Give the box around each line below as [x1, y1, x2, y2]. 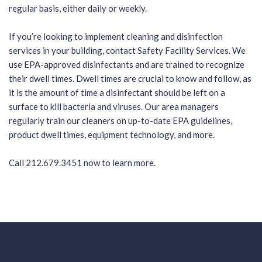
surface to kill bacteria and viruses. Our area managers [9, 101, 219, 112]
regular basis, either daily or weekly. [9, 3, 147, 14]
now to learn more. [82, 157, 156, 168]
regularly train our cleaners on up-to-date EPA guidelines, [9, 115, 232, 126]
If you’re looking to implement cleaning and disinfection [9, 31, 223, 42]
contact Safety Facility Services [106, 45, 229, 56]
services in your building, [9, 45, 106, 56]
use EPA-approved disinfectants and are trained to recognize [9, 59, 244, 70]
